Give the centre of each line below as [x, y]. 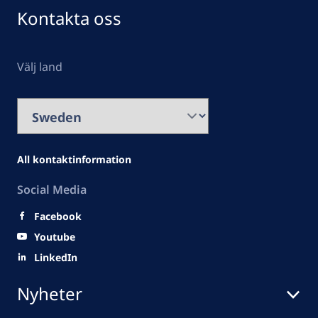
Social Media [52, 190]
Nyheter [50, 294]
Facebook [58, 216]
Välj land [40, 67]
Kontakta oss [69, 18]
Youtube [55, 237]
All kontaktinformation [74, 159]
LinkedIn [56, 257]
